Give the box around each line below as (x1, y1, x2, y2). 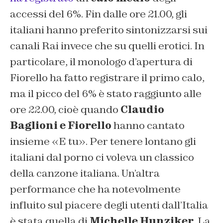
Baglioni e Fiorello (10, 119, 111, 132)
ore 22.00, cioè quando (10, 103, 120, 116)
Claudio (120, 103, 164, 116)
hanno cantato (111, 119, 185, 132)
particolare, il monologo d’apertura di (10, 55, 193, 69)
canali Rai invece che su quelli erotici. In (10, 39, 205, 53)
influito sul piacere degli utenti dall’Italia (10, 199, 208, 212)
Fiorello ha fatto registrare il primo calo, (10, 71, 205, 85)
